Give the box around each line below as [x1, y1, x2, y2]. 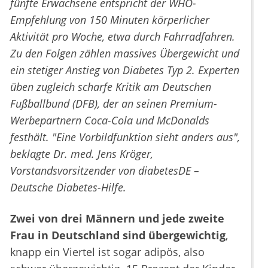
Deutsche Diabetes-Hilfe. [10, 179, 126, 194]
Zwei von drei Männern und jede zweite [10, 211, 224, 226]
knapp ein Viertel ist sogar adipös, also [10, 244, 205, 259]
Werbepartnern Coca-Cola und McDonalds [10, 112, 209, 127]
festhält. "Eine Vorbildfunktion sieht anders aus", [10, 129, 240, 144]
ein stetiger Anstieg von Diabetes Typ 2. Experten [10, 62, 239, 77]
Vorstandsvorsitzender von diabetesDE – [10, 163, 199, 178]
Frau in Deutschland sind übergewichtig [10, 227, 226, 242]
